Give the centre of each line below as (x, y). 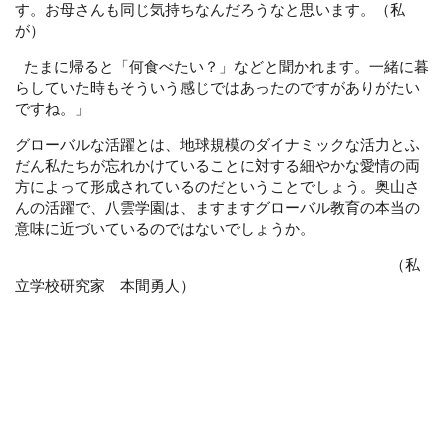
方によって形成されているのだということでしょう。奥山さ (217, 185)
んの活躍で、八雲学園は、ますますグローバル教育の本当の (217, 206)
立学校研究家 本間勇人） (105, 284)
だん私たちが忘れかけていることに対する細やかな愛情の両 (217, 164)
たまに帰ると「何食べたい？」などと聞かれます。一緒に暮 (222, 65)
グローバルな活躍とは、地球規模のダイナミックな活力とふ (217, 143)
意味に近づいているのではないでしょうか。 (165, 227)
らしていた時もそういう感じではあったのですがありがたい (217, 86)
